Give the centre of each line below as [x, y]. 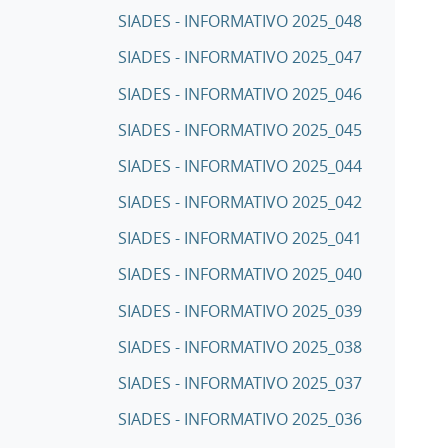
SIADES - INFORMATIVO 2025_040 [240, 274]
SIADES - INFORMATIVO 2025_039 [240, 310]
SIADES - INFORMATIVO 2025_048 [240, 21]
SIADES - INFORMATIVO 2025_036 [240, 419]
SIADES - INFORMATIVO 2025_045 [240, 129]
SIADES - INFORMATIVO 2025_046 [240, 93]
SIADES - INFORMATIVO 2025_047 [240, 57]
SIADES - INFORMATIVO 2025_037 [240, 382]
